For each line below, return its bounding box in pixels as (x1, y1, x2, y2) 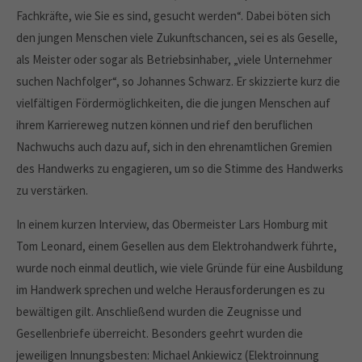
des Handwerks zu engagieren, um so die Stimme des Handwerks (16, 161, 343, 176)
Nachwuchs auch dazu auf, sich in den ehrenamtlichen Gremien (16, 139, 332, 154)
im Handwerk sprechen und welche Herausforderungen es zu (16, 282, 325, 297)
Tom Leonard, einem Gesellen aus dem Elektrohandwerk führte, (16, 238, 337, 254)
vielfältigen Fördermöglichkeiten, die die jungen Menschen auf (16, 95, 330, 111)
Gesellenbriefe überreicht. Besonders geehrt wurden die (16, 326, 303, 341)
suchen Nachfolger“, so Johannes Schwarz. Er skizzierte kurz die (16, 74, 340, 89)
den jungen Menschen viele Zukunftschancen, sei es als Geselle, (16, 30, 338, 45)
